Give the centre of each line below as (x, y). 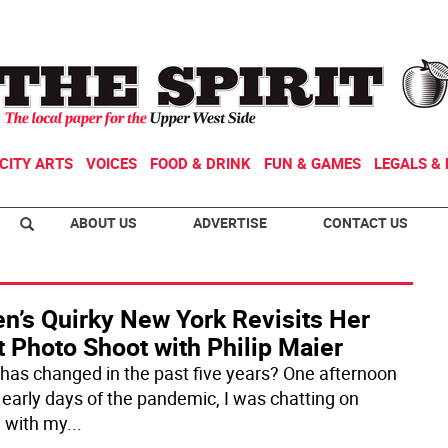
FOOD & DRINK (200, 163)
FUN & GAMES (312, 163)
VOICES (111, 163)
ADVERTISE (230, 222)
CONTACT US (365, 222)
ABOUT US (103, 222)
